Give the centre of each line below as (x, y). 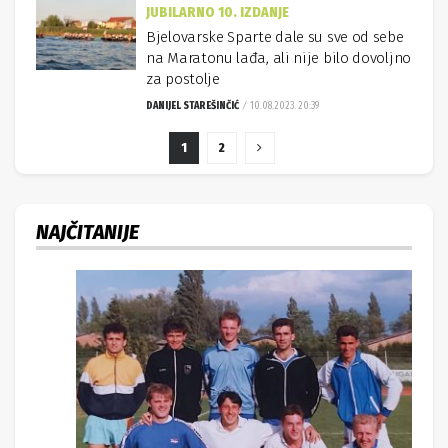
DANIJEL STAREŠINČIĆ (192, 106)
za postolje (183, 79)
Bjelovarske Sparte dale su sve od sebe (275, 37)
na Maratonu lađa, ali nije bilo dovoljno (278, 58)
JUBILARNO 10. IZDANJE (217, 12)
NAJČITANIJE (87, 232)
